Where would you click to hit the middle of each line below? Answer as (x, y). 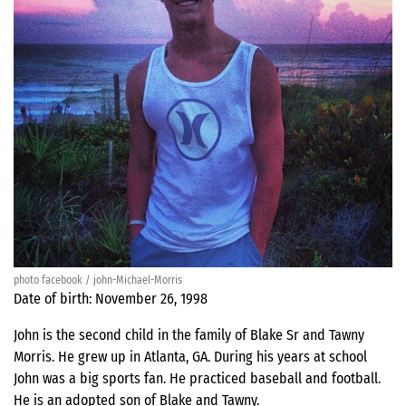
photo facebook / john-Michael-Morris (98, 280)
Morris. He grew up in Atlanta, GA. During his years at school (190, 357)
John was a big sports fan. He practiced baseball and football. (197, 379)
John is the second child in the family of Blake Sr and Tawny (189, 335)
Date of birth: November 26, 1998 (111, 299)
